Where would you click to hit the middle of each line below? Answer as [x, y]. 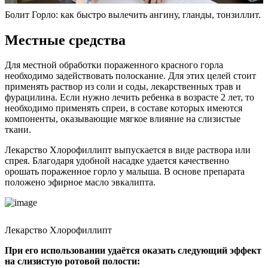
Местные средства [65, 40]
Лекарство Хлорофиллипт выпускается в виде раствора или [128, 150]
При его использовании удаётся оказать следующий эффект [133, 251]
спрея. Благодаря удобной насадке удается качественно [117, 161]
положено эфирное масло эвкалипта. [80, 182]
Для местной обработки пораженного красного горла [114, 65]
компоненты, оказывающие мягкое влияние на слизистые [123, 119]
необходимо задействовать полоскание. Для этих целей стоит [130, 76]
